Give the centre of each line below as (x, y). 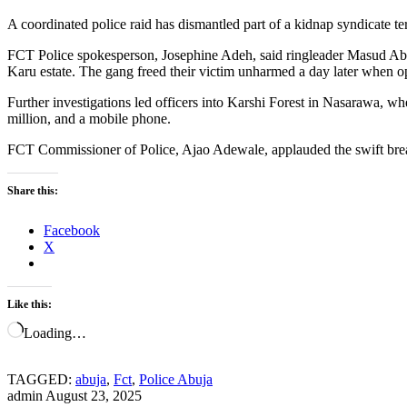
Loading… (55, 333)
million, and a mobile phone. (89, 118)
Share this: (33, 190)
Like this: (30, 304)
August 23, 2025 (94, 395)
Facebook (72, 230)
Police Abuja (176, 379)
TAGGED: (40, 379)
